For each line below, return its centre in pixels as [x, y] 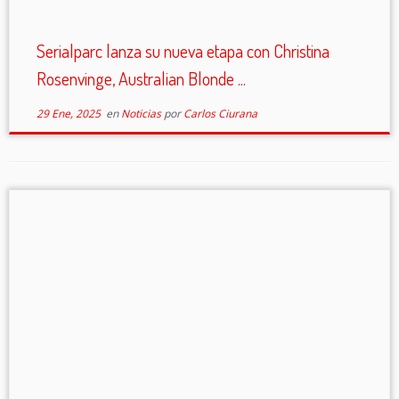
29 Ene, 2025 [68, 114]
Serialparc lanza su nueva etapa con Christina [183, 51]
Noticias [142, 114]
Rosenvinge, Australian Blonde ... [141, 78]
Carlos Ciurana [220, 114]
